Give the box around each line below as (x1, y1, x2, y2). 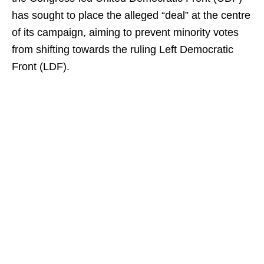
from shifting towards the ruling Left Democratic (12, 44, 233, 55)
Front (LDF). (12, 61, 70, 72)
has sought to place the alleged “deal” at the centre (12, 9, 250, 21)
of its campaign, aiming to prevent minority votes (12, 27, 239, 38)
